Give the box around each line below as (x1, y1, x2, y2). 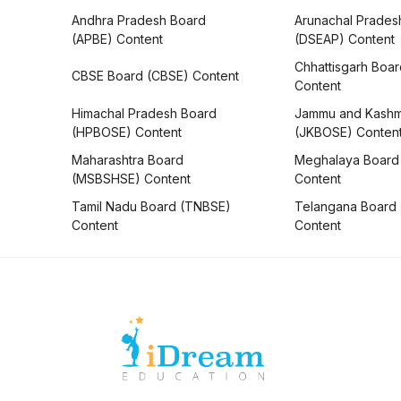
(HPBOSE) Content (72, 124, 182, 140)
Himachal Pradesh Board (72, 105, 217, 121)
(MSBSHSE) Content (72, 170, 191, 186)
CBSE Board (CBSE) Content (72, 68, 239, 84)
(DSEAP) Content (294, 30, 395, 47)
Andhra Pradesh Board (72, 12, 206, 28)
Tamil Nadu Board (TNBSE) (72, 198, 231, 214)
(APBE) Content (72, 30, 163, 47)
